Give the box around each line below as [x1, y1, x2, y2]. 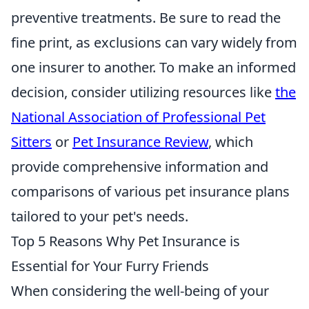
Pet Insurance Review [72, 132, 208, 151]
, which [208, 132, 253, 151]
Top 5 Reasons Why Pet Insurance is [11, 232, 240, 250]
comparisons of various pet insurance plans [11, 182, 290, 201]
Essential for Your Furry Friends [11, 257, 209, 275]
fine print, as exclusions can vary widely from [11, 33, 297, 52]
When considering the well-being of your [11, 281, 269, 300]
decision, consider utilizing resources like [11, 83, 275, 101]
